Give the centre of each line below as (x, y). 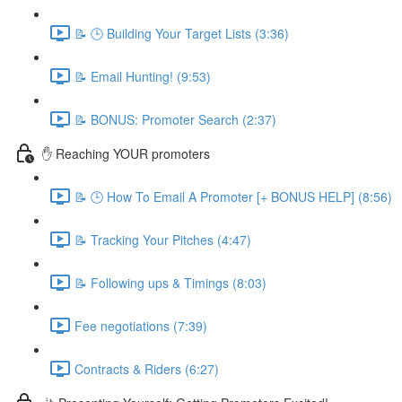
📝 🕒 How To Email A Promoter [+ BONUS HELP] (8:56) (233, 196)
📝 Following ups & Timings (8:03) (170, 282)
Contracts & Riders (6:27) (147, 368)
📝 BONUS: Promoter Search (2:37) (175, 119)
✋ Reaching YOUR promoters (126, 153)
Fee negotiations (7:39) (141, 325)
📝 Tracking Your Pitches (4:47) (163, 239)
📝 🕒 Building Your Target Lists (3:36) (182, 33)
